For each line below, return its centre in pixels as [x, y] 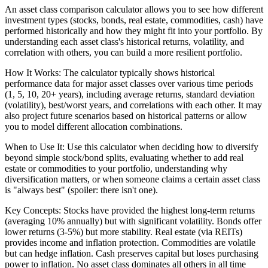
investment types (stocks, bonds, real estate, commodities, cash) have [134, 20]
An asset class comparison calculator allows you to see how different [134, 10]
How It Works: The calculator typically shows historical [110, 73]
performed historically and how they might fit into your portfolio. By [134, 31]
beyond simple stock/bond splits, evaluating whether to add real [124, 158]
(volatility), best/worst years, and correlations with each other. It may [133, 105]
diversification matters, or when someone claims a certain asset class [133, 179]
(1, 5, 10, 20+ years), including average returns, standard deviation [130, 95]
